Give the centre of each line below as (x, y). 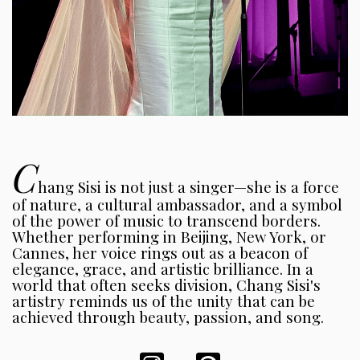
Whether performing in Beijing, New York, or (169, 237)
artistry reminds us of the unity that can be (164, 301)
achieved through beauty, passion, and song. (168, 317)
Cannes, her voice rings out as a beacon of (160, 253)
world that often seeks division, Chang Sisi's (166, 285)
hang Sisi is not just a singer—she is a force (188, 187)
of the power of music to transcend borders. (166, 221)
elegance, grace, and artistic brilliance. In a (163, 269)
